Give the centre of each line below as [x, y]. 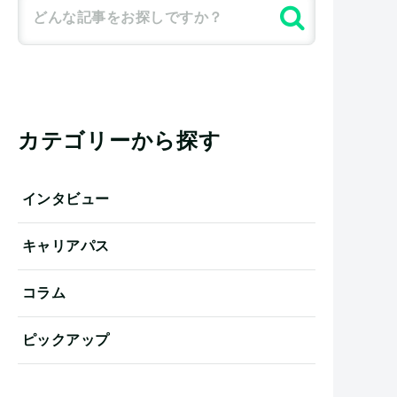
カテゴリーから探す [120, 140]
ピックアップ [66, 340]
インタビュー [66, 199]
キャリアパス [66, 246]
